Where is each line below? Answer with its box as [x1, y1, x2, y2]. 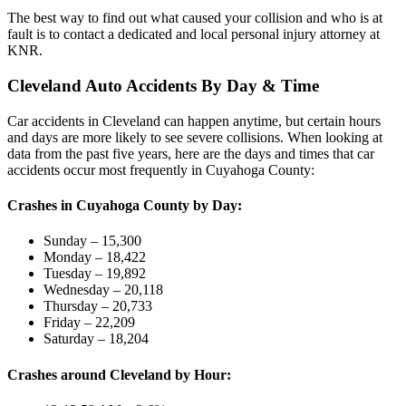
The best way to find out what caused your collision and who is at [7, 10, 382, 26]
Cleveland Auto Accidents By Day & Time [7, 76, 319, 96]
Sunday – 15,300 [43, 233, 141, 249]
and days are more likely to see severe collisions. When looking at [7, 129, 382, 145]
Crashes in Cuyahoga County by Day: [7, 198, 242, 214]
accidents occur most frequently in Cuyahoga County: [7, 161, 314, 178]
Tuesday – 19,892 [43, 266, 146, 282]
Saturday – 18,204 [43, 331, 149, 347]
